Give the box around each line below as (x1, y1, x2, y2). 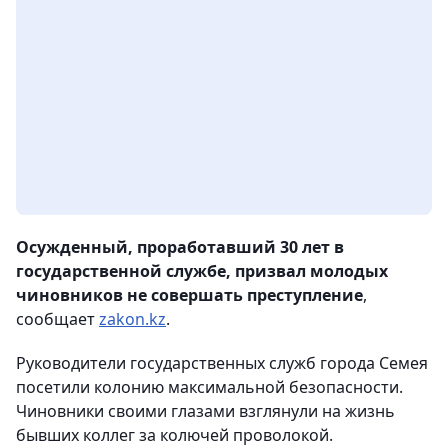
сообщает (16, 308, 99, 331)
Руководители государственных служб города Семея (16, 352, 428, 375)
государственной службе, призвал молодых (16, 260, 388, 283)
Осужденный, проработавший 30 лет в (16, 236, 344, 259)
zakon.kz (99, 308, 166, 331)
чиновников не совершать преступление (16, 284, 363, 307)
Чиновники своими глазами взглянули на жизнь (16, 400, 395, 423)
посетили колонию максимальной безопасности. (16, 376, 403, 399)
